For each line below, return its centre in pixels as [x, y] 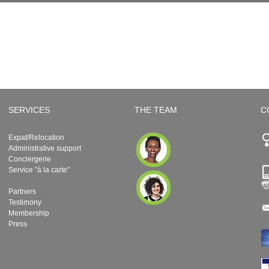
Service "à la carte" [39, 170]
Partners [22, 192]
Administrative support [44, 148]
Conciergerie [29, 159]
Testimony [25, 202]
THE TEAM [156, 110]
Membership [29, 213]
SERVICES [29, 110]
